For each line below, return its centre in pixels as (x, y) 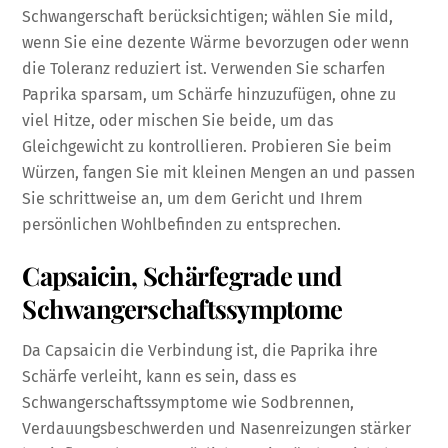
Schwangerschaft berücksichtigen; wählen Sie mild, (208, 16)
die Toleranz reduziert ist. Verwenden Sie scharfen (204, 68)
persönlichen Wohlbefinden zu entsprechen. (182, 224)
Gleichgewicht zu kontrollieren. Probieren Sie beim (207, 146)
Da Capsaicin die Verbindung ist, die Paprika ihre (200, 350)
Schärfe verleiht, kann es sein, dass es (159, 376)
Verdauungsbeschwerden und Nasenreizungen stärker (217, 428)
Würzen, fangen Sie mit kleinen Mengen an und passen (219, 172)
